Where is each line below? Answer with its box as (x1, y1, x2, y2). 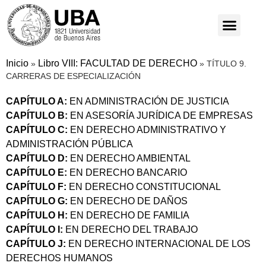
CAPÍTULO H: (6, 210, 68, 220)
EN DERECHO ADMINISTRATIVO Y (68, 124, 226, 135)
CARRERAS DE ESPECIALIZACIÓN (6, 71, 141, 81)
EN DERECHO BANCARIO (67, 167, 187, 178)
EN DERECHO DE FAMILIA (68, 210, 189, 220)
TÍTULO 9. (207, 59, 246, 68)
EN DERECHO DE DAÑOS (68, 195, 188, 206)
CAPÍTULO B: (6, 110, 68, 121)
